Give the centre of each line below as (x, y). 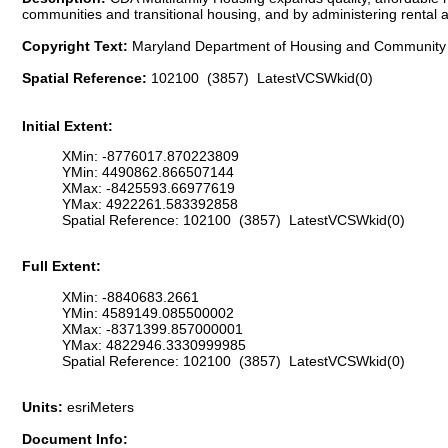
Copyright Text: (77, 45)
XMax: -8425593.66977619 (148, 188)
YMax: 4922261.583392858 (150, 204)
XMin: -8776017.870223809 (150, 156)
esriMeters (100, 407)
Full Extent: (61, 266)
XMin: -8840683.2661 (130, 296)
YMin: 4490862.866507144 (148, 172)
